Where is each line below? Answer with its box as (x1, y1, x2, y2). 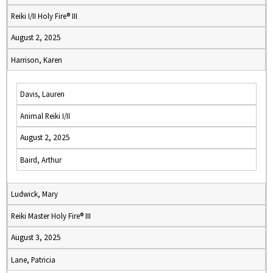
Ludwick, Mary (11, 189, 58, 199)
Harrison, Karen (11, 55, 62, 65)
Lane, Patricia (11, 255, 55, 264)
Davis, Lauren (20, 89, 65, 99)
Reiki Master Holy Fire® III (11, 211, 91, 221)
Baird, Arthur (20, 155, 62, 165)
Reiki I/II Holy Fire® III (11, 11, 77, 21)
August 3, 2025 (11, 232, 61, 243)
